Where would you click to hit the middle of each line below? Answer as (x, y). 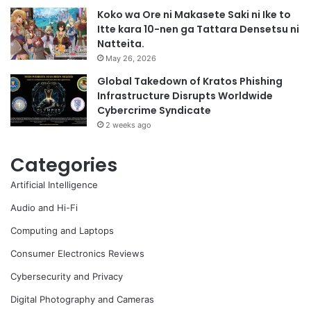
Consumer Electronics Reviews (77, 253)
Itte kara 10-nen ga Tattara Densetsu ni (198, 29)
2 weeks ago (128, 125)
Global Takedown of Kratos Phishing (190, 81)
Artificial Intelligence (54, 184)
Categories (64, 165)
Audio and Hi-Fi (44, 207)
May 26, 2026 (131, 58)
